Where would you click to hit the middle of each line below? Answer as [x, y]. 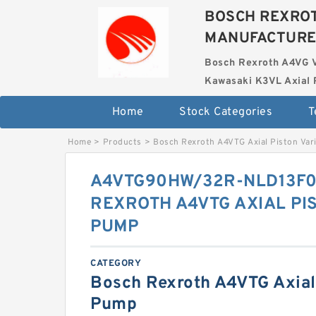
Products [122, 142]
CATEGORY [116, 264]
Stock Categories [226, 112]
